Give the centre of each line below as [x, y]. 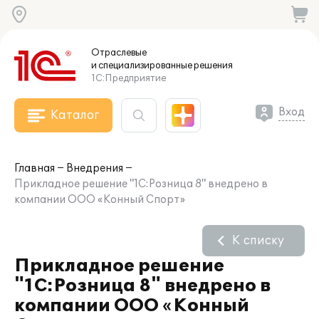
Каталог [75, 115]
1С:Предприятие [129, 78]
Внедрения [95, 168]
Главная [35, 168]
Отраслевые [119, 53]
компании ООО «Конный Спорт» [100, 200]
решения [213, 66]
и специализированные [142, 66]
